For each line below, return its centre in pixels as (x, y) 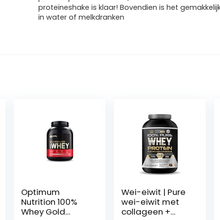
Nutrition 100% (49, 202)
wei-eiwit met (151, 202)
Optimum (41, 192)
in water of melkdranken (82, 17)
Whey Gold (43, 212)
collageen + (146, 212)
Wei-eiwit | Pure (154, 192)
